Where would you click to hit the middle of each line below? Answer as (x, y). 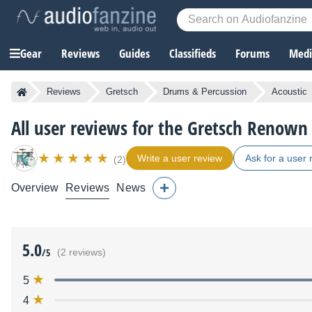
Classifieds (193, 54)
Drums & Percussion (205, 92)
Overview (35, 188)
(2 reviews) (81, 253)
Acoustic (289, 92)
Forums (252, 54)
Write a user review (180, 158)
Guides (134, 54)
